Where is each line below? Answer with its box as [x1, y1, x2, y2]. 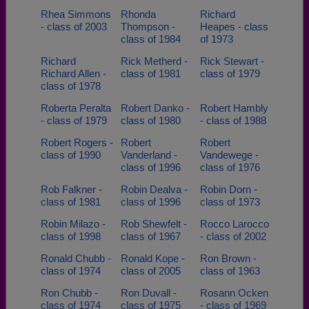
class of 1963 [200, 265, 260, 277]
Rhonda [120, 8, 156, 20]
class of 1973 [200, 196, 260, 208]
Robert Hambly [200, 102, 268, 114]
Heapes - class [200, 21, 268, 32]
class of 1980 [120, 114, 181, 126]
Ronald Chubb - [41, 252, 111, 264]
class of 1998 [41, 230, 101, 242]
